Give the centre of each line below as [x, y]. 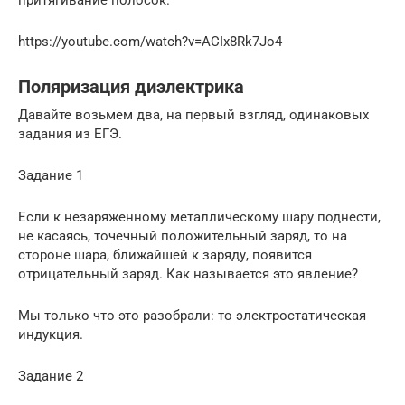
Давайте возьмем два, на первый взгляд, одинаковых [193, 115]
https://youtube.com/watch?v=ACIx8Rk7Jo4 [150, 42]
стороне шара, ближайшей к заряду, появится [165, 255]
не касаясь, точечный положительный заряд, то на [183, 236]
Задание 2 [51, 377]
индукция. [51, 335]
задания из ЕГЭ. [70, 134]
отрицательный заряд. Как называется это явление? [188, 274]
